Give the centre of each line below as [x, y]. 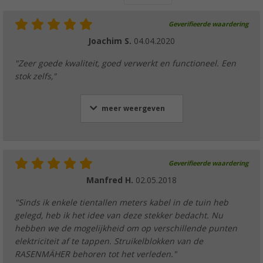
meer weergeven [133, 108]
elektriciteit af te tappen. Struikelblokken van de [109, 241]
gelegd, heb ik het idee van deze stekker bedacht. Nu [119, 215]
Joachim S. [111, 41]
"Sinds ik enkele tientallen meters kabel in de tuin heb [122, 202]
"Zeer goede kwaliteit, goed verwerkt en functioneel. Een [125, 63]
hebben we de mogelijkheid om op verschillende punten [126, 228]
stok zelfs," [36, 76]
